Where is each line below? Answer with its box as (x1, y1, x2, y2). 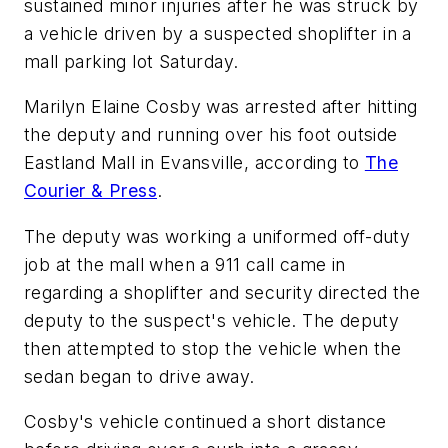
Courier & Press (24, 180, 158, 202)
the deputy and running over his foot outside (24, 124, 398, 146)
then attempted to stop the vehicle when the (24, 337, 402, 359)
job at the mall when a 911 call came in (24, 253, 346, 275)
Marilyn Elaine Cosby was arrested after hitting (24, 96, 418, 118)
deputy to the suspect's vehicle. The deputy (24, 309, 400, 331)
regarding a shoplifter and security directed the (24, 281, 421, 303)
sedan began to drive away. (24, 365, 255, 387)
